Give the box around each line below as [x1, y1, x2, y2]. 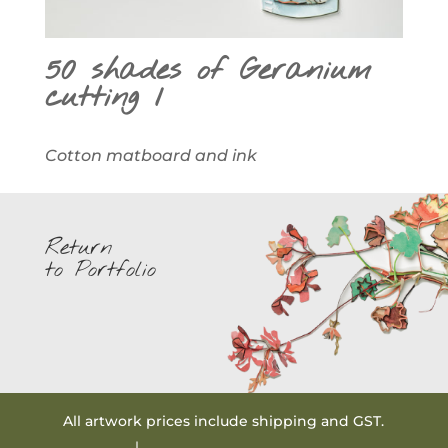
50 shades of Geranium [44, 50, 371, 91]
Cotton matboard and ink [44, 145, 257, 165]
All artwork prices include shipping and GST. [63, 411, 385, 430]
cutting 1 [44, 77, 163, 118]
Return [44, 232, 112, 263]
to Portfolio [44, 254, 156, 285]
